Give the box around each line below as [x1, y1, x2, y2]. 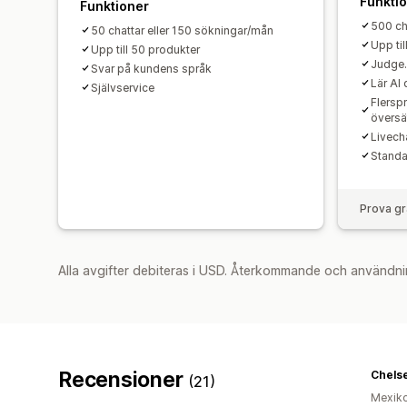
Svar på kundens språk [91, 61, 212, 75]
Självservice [91, 80, 154, 94]
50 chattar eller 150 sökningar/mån [91, 23, 273, 37]
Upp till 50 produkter [91, 42, 200, 56]
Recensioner [58, 366, 189, 392]
